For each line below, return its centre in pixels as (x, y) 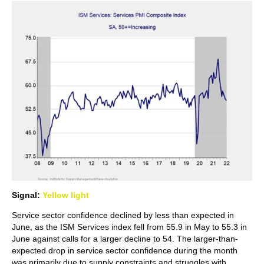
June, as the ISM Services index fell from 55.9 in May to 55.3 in (129, 227)
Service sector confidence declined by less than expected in (123, 215)
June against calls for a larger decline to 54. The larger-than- (125, 238)
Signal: (27, 195)
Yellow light (66, 195)
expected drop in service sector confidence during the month (125, 250)
